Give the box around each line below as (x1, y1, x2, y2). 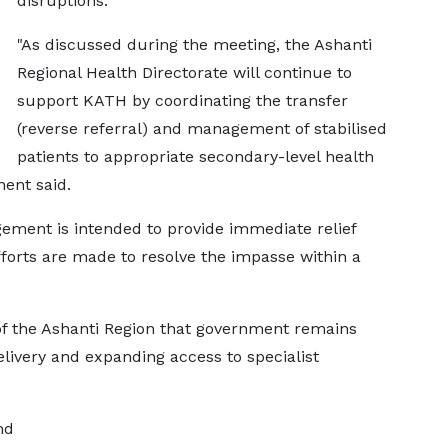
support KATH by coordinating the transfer (16, 91, 348, 110)
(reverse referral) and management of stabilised (16, 119, 387, 138)
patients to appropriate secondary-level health (16, 147, 374, 166)
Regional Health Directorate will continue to (16, 63, 352, 82)
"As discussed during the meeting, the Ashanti (16, 35, 372, 54)
